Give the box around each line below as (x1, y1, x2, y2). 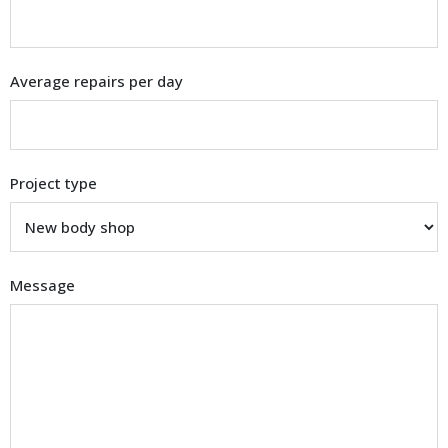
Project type (10, 173, 97, 194)
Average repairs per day (10, 71, 183, 92)
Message (10, 275, 75, 296)
